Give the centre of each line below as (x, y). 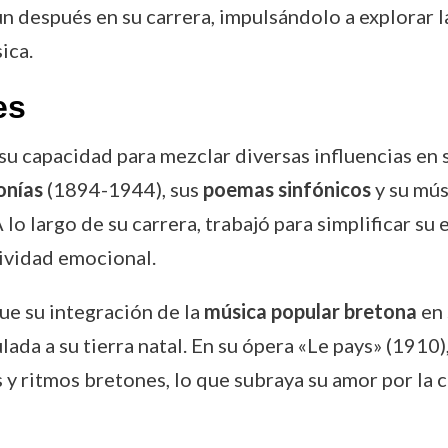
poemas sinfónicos (286, 189)
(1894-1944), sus (122, 189)
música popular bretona (310, 311)
